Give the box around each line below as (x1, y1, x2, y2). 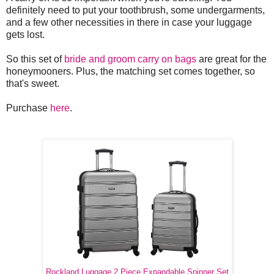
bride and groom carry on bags (64, 54, 196, 65)
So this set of (6, 54, 64, 65)
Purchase (6, 103, 50, 114)
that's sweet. (6, 78, 59, 89)
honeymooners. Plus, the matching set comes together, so (6, 66, 255, 77)
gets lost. (6, 29, 45, 40)
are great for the (196, 54, 267, 65)
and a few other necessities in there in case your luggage (6, 17, 252, 28)
